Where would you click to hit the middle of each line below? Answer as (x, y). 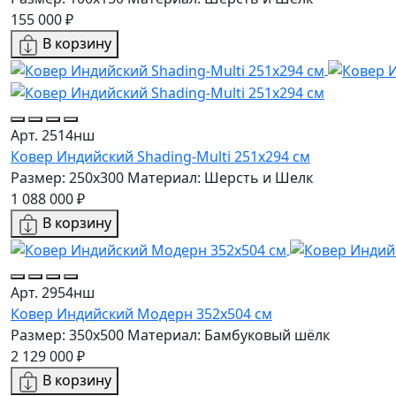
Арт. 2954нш (53, 292)
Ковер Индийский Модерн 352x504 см (141, 313)
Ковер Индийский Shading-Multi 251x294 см (160, 157)
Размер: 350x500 (67, 335)
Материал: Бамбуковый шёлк (228, 335)
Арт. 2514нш (53, 136)
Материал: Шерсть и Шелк (220, 178)
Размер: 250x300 (67, 178)
